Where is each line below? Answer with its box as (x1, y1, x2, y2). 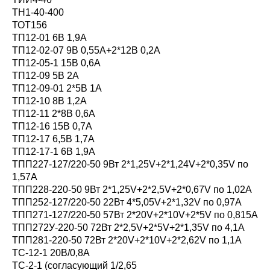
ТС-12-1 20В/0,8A (12, 248, 90, 258)
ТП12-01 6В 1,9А (12, 33, 87, 43)
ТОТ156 (12, 20, 47, 30)
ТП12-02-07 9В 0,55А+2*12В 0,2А (12, 45, 160, 55)
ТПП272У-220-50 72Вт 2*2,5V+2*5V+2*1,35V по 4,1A (12, 222, 245, 233)
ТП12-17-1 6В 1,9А (12, 146, 95, 157)
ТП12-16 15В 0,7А (12, 121, 92, 131)
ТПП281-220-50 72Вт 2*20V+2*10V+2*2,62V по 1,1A (12, 235, 242, 245)
